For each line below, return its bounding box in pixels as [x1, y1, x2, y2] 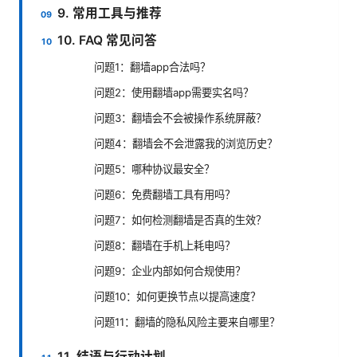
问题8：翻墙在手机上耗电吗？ [94, 238, 235, 252]
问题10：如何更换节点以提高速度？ [94, 289, 261, 303]
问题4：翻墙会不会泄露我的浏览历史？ [94, 136, 277, 150]
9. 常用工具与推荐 [57, 5, 163, 21]
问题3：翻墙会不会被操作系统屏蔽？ [94, 111, 266, 124]
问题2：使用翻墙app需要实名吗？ [94, 85, 253, 99]
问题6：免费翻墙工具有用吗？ [94, 187, 235, 201]
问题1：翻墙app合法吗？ [94, 60, 210, 73]
